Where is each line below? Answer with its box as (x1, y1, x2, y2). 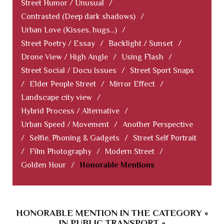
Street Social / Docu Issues (21, 66, 116, 75)
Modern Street (105, 147, 154, 156)
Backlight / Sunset (108, 39, 173, 48)
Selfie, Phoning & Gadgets (29, 133, 119, 143)
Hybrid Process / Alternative (21, 106, 119, 116)
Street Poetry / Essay (21, 39, 95, 48)
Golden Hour (21, 160, 66, 170)
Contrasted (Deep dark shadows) (21, 12, 135, 21)
